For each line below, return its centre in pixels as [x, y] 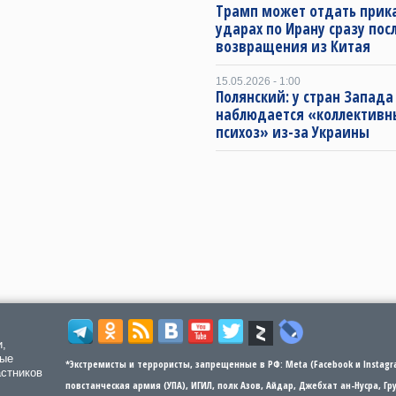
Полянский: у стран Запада [305, 97]
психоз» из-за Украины [293, 132]
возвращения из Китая [293, 46]
